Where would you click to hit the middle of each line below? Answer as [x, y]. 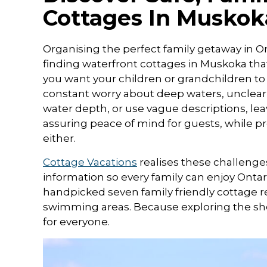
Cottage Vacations [90, 162]
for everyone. [76, 222]
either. [59, 139]
